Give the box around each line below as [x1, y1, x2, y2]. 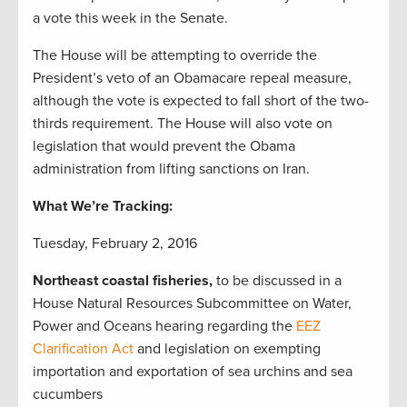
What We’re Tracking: [33, 196, 173, 215]
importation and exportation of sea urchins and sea [33, 362, 352, 381]
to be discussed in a [216, 271, 342, 290]
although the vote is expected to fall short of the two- [33, 91, 369, 110]
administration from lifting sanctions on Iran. [33, 159, 310, 178]
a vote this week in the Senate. [33, 8, 228, 27]
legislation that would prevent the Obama [33, 136, 295, 155]
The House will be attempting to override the [33, 45, 317, 65]
